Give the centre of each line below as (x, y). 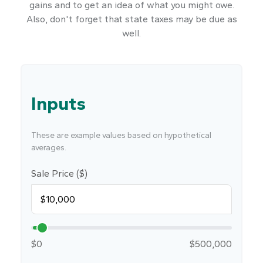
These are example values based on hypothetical (121, 135)
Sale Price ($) (59, 173)
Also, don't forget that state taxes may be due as (131, 19)
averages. (49, 148)
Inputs (58, 103)
